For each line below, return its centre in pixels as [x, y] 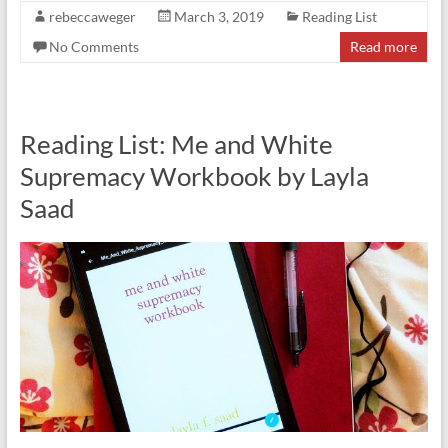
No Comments [93, 46]
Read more [384, 46]
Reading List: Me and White [176, 143]
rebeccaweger [92, 16]
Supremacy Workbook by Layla [194, 175]
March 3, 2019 [218, 16]
